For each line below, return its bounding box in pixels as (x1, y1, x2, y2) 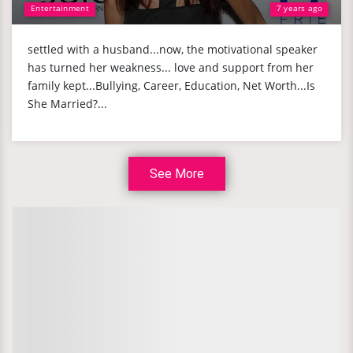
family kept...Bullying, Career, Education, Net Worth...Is (28, 78, 315, 93)
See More (149, 166, 204, 181)
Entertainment (31, 2, 89, 13)
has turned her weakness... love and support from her (28, 60, 314, 75)
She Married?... (28, 96, 107, 111)
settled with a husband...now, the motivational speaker (28, 42, 318, 57)
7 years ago (276, 2, 322, 13)
